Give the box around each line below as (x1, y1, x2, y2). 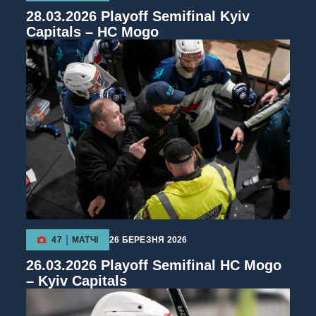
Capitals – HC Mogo (26, 23, 159, 39)
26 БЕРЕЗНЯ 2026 (109, 235, 188, 245)
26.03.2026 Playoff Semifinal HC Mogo (26, 257, 282, 274)
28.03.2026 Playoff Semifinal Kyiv (26, 8, 250, 24)
